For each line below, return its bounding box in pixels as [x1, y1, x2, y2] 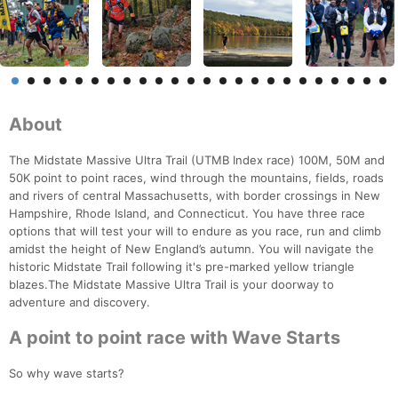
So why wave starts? [9, 366, 124, 381]
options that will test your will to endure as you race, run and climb [9, 224, 381, 239]
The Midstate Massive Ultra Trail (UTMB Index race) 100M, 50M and [9, 153, 385, 168]
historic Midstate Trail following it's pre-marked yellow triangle [9, 259, 354, 275]
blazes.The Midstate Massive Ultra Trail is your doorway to [9, 277, 334, 292]
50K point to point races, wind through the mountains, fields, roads [9, 171, 384, 186]
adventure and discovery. [9, 295, 150, 310]
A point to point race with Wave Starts [9, 327, 340, 349]
